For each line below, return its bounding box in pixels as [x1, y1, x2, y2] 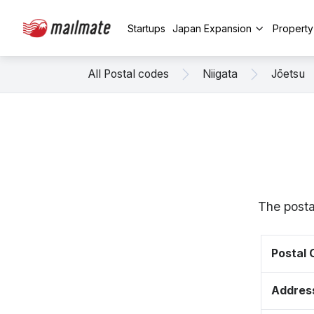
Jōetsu [271, 67, 305, 81]
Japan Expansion [172, 22, 252, 34]
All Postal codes [88, 67, 169, 81]
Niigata [203, 67, 238, 81]
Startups [128, 22, 165, 34]
